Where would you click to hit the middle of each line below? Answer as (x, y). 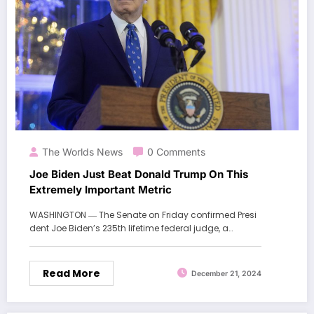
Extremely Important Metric (101, 189)
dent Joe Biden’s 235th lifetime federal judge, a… (131, 228)
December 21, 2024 (226, 274)
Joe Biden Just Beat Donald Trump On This (139, 174)
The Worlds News (82, 151)
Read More (71, 273)
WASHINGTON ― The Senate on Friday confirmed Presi (143, 214)
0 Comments (176, 151)
